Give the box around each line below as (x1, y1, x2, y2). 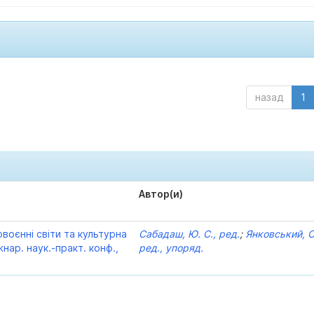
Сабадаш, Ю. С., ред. (139, 228, 240, 240)
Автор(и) (139, 188, 184, 200)
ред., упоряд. (139, 242, 204, 254)
